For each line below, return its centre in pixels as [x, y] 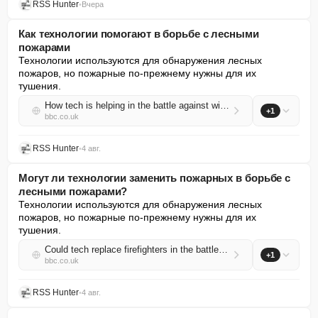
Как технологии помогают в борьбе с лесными [139, 34]
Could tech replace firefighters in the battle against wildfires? [223, 250]
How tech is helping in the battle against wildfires [225, 105]
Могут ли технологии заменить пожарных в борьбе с [155, 178]
